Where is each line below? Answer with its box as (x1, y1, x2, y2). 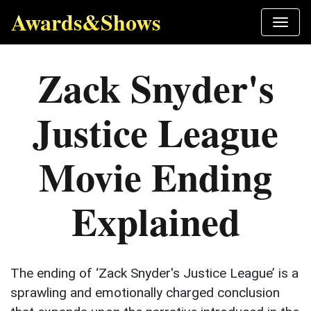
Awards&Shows (11, 6, 160, 38)
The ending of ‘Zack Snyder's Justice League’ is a (10, 265, 299, 281)
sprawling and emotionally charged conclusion (10, 285, 280, 301)
